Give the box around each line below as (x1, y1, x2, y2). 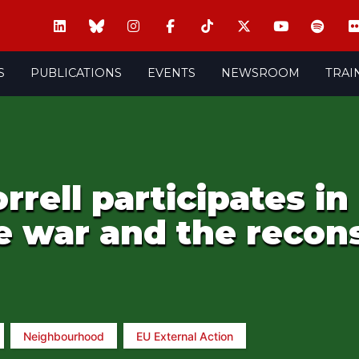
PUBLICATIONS (30, 65, 122, 80)
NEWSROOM (220, 65, 300, 80)
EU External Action (136, 329, 233, 343)
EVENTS (147, 65, 196, 80)
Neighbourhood (23, 329, 104, 343)
